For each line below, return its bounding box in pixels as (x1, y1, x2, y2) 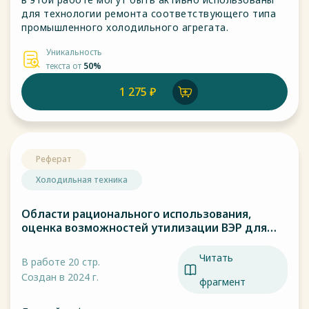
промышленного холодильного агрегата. (21, 21, 228, 34)
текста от (46, 60, 83, 72)
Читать (199, 251, 233, 264)
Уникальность (46, 46, 102, 58)
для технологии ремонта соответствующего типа (21, 7, 276, 20)
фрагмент (199, 275, 246, 288)
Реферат (36, 153, 72, 165)
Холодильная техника (36, 174, 128, 186)
